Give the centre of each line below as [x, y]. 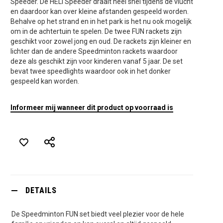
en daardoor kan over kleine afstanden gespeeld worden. [99, 11]
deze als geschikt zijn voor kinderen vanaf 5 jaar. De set [96, 61]
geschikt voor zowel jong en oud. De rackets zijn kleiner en [101, 41]
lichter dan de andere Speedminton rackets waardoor [94, 51]
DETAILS [41, 190]
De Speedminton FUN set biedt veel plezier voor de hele [98, 214]
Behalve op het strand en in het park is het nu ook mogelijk [101, 21]
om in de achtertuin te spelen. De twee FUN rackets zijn [96, 31]
